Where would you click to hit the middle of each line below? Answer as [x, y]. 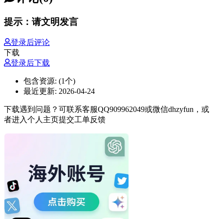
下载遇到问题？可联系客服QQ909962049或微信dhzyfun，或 [107, 109]
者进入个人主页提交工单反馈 [55, 119]
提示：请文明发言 [41, 22]
